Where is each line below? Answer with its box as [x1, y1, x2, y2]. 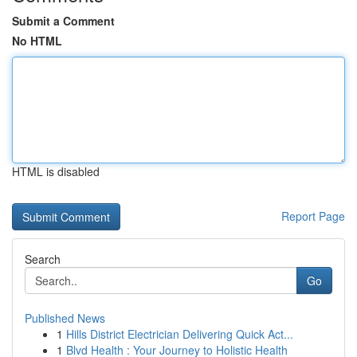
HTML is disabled [12, 163, 100, 179]
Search [25, 251, 61, 267]
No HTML [12, 33, 62, 49]
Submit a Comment [12, 13, 115, 29]
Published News [25, 310, 105, 326]
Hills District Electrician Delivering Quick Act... [66, 326, 293, 342]
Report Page [281, 208, 345, 224]
